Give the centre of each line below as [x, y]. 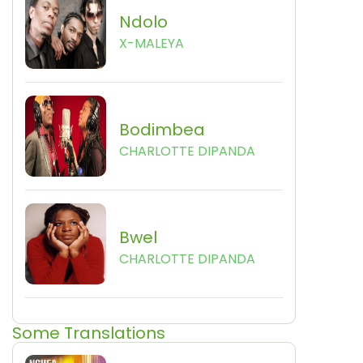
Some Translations [89, 333]
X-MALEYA [152, 43]
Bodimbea [162, 130]
